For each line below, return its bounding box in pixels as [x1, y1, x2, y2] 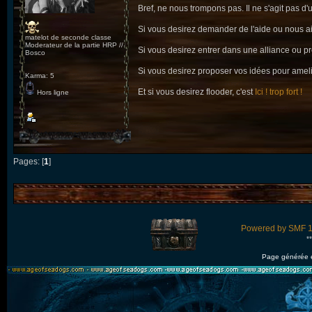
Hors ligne [35, 88, 69, 97]
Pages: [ [13, 157, 44, 166]
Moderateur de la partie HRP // [25, 41, 123, 49]
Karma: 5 [25, 72, 54, 80]
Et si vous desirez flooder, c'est [138, 87, 255, 97]
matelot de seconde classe [25, 33, 111, 42]
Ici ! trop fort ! [255, 87, 302, 97]
